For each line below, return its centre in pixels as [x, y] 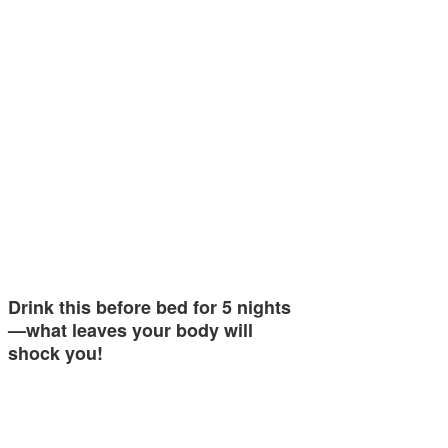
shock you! [55, 352]
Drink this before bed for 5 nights [149, 306]
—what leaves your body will [130, 329]
